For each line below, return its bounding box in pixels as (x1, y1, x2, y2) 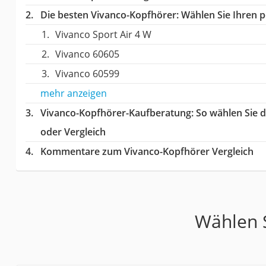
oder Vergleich (40, 125, 106, 138)
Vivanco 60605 (55, 47, 119, 61)
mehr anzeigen (40, 86, 107, 100)
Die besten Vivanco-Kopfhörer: (40, 8, 179, 21)
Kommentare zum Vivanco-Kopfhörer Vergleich (40, 144, 254, 158)
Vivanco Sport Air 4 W (55, 27, 151, 41)
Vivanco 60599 (55, 66, 119, 80)
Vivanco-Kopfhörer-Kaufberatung (40, 106, 191, 119)
